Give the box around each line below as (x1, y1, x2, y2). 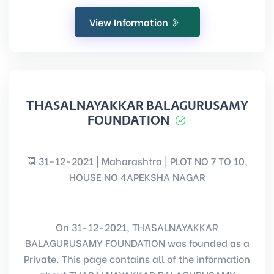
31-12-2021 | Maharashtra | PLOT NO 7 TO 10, (36, 154, 248, 168)
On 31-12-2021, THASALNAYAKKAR (56, 220, 218, 234)
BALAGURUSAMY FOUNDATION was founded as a (24, 235, 250, 250)
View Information (89, 15, 171, 29)
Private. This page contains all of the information (24, 251, 250, 265)
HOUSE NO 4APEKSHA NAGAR (68, 169, 206, 183)
